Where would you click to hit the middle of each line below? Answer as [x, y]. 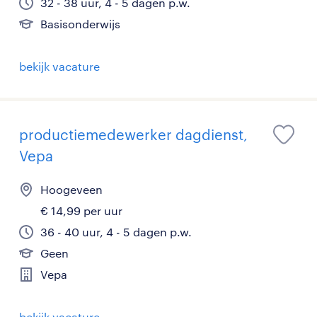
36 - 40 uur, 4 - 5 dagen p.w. [116, 232]
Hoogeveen [71, 189]
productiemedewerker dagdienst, [133, 134]
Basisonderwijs [80, 24]
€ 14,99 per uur [81, 211]
